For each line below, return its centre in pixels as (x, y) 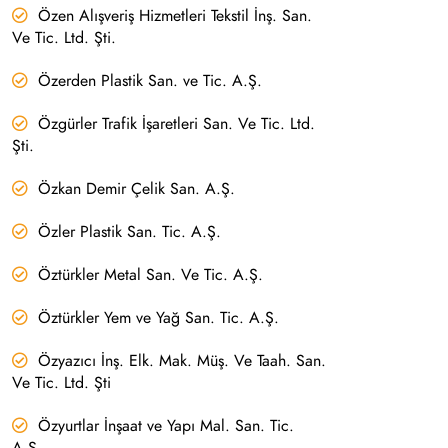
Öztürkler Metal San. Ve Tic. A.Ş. (150, 274)
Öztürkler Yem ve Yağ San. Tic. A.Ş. (158, 317)
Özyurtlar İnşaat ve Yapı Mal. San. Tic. (165, 425)
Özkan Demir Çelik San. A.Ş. (136, 188)
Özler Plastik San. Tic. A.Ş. (129, 231)
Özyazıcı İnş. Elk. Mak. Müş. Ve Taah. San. (181, 360)
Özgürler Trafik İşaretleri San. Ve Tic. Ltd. (176, 123)
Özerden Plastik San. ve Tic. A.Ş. (149, 80)
